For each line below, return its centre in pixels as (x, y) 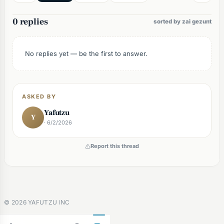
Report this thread (115, 146)
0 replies (30, 22)
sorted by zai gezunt (182, 21)
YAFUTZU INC (48, 202)
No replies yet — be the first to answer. (86, 53)
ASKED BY (39, 96)
